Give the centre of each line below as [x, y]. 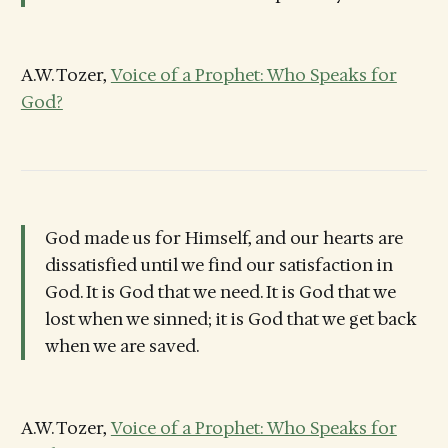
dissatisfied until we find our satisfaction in [218, 265]
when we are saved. [121, 346]
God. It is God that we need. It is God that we [220, 292]
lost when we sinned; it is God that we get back [230, 319]
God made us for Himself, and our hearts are [223, 238]
